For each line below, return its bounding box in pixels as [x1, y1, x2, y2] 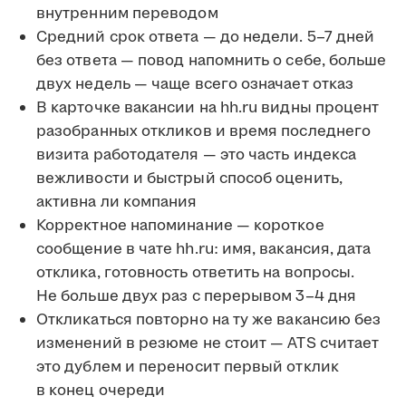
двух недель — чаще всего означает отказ [36, 73, 354, 96]
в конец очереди [36, 380, 166, 402]
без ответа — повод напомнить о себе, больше [36, 50, 387, 72]
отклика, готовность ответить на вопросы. [36, 262, 355, 285]
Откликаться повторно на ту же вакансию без [36, 309, 382, 332]
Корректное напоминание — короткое [36, 215, 324, 237]
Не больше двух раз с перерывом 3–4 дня [36, 285, 357, 308]
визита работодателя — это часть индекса [36, 144, 357, 167]
